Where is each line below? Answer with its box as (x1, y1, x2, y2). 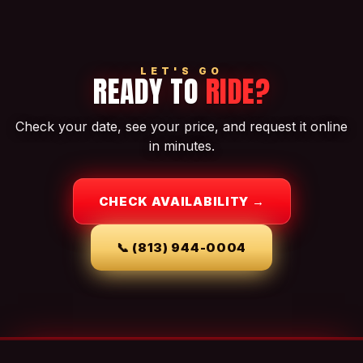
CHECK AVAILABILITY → (98, 194, 265, 209)
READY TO (93, 70, 206, 113)
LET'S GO (140, 65, 223, 77)
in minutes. (148, 138, 215, 154)
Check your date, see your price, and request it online (15, 118, 348, 135)
